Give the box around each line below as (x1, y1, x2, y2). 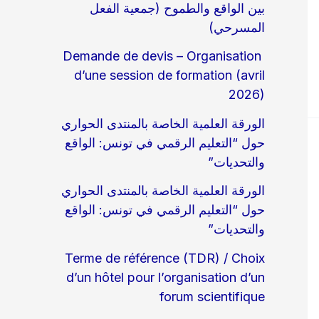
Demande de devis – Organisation (63, 48, 261, 64)
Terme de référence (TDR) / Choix (65, 250, 265, 266)
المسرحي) (209, 19, 265, 35)
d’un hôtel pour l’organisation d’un (66, 269, 265, 285)
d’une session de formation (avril (74, 68, 265, 83)
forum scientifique (159, 288, 265, 304)
